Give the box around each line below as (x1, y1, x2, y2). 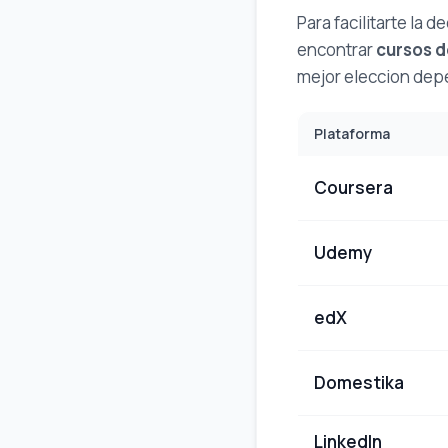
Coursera (314, 176, 393, 200)
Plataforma (314, 124, 390, 144)
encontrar (297, 38, 376, 61)
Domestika (314, 371, 404, 395)
